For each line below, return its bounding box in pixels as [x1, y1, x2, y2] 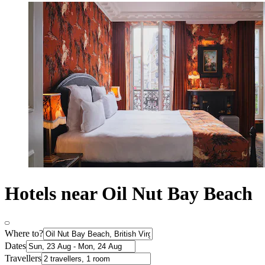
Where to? [5, 228, 43, 239]
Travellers [5, 253, 41, 264]
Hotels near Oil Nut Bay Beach [5, 182, 253, 204]
